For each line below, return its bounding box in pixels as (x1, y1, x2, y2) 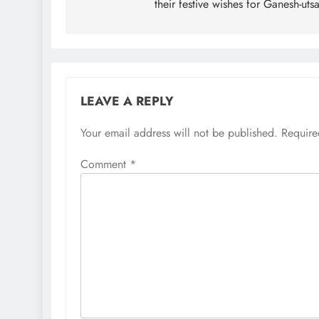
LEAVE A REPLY (80, 91, 174, 110)
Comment (80, 155, 130, 172)
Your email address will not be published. (80, 124, 278, 141)
